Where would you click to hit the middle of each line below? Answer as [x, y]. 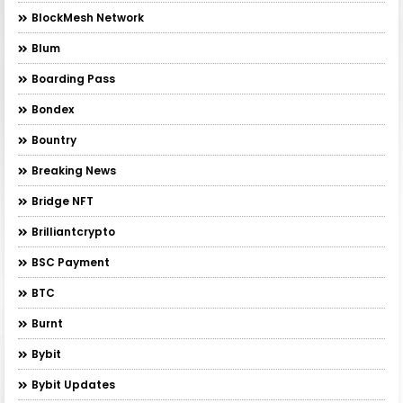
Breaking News [74, 171]
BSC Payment [71, 263]
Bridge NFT [63, 201]
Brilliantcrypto [73, 232]
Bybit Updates [73, 385]
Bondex [53, 110]
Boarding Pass [73, 79]
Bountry [54, 140]
